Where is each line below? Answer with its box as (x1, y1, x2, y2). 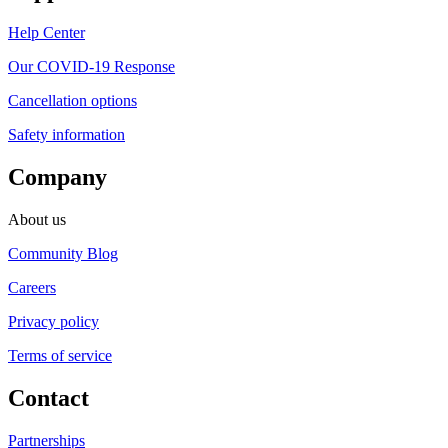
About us (8, 210, 66, 228)
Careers (8, 278, 56, 296)
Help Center (8, 23, 85, 41)
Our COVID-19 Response (8, 57, 175, 75)
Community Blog (8, 244, 118, 262)
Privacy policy (8, 312, 99, 330)
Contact (8, 384, 89, 411)
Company (8, 163, 107, 190)
